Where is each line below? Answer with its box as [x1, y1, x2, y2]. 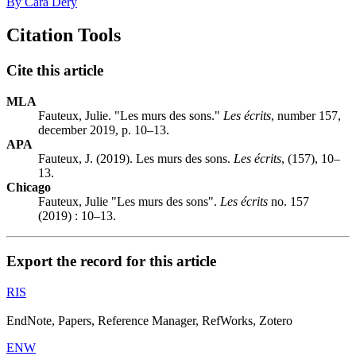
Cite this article [6, 62, 103, 79]
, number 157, [271, 109, 341, 123]
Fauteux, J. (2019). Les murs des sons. [38, 152, 234, 166]
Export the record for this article [6, 252, 216, 269]
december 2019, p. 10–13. [38, 123, 169, 137]
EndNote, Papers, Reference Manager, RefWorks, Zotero [6, 313, 292, 327]
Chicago [6, 180, 51, 195]
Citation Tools [6, 25, 121, 46]
